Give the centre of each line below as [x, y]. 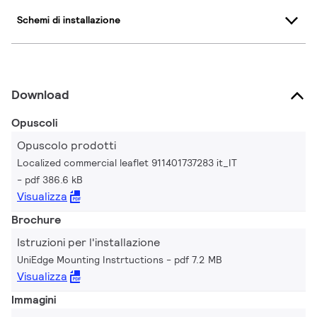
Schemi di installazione [69, 20]
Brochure [36, 219]
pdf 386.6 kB [54, 179]
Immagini [34, 299]
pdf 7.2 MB [198, 259]
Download [40, 94]
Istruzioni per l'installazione [88, 242]
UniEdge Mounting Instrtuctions [90, 259]
